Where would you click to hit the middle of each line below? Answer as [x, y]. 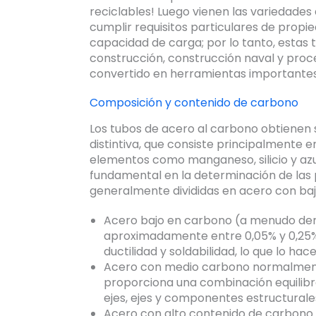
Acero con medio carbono [177, 267]
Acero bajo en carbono [168, 221]
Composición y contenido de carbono [194, 103]
